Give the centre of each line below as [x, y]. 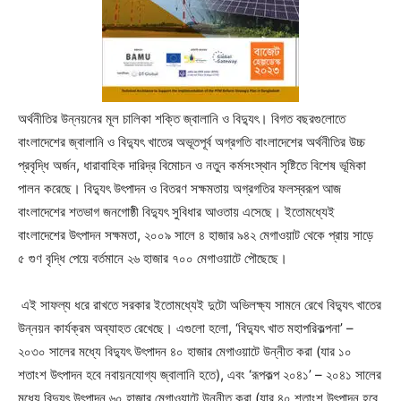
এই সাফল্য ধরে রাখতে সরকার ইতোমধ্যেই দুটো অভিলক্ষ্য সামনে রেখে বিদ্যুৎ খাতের [201, 304]
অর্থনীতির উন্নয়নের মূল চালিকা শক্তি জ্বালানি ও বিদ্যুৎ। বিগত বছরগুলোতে [182, 118]
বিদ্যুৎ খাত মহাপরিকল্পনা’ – [296, 328]
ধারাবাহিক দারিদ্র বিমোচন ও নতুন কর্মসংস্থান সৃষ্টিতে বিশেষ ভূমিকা [225, 165]
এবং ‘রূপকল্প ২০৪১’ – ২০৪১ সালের [304, 374]
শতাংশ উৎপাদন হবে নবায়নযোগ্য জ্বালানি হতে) [119, 374]
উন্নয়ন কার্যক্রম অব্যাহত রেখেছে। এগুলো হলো [123, 328]
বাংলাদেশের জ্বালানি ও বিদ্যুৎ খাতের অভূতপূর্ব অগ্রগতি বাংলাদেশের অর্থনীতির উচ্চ [192, 141]
